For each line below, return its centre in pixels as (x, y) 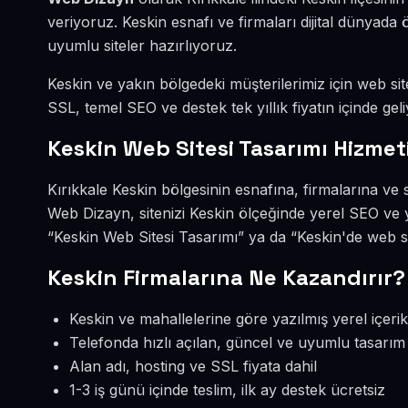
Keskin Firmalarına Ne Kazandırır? (226, 277)
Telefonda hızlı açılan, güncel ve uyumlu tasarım (237, 342)
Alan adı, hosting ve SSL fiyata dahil (193, 366)
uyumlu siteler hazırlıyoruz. (142, 46)
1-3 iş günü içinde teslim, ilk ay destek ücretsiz (227, 390)
